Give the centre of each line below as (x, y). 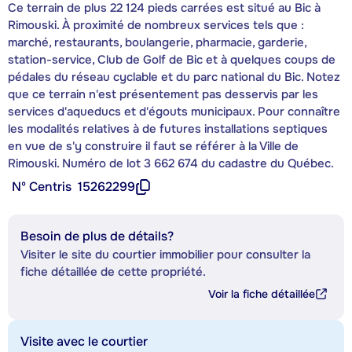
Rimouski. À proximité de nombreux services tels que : (156, 26)
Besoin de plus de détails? (97, 236)
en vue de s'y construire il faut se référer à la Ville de (153, 147)
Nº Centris (42, 187)
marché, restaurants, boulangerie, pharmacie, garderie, (157, 43)
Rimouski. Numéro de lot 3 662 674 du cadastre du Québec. (171, 164)
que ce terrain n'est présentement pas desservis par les (163, 95)
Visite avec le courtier (84, 342)
